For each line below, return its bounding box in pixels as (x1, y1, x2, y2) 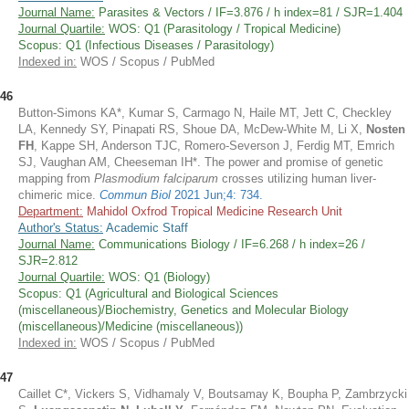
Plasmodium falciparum (94, 172, 222, 185)
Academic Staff (103, 221, 188, 235)
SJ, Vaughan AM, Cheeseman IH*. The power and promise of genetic (18, 155, 383, 169)
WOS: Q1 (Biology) (105, 270, 210, 284)
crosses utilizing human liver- (222, 172, 376, 185)
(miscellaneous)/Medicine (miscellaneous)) (18, 320, 243, 333)
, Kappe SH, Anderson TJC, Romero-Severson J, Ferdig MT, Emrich (34, 139, 394, 152)
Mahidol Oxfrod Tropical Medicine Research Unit (83, 204, 342, 218)
